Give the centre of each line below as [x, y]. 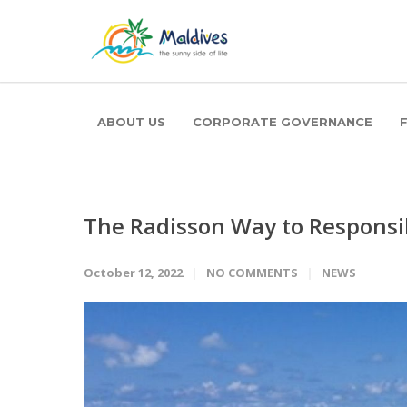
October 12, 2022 [133, 273]
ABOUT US [131, 122]
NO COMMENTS [252, 273]
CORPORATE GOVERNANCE [283, 122]
